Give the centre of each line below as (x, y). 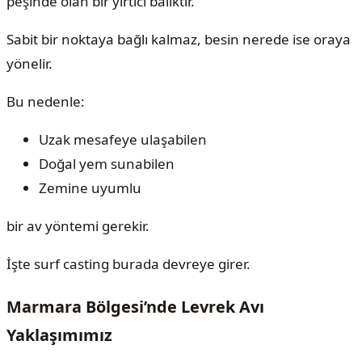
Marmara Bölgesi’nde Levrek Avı (135, 307)
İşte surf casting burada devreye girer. (128, 264)
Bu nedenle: (46, 102)
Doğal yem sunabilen (107, 164)
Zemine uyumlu (90, 188)
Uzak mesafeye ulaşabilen (123, 140)
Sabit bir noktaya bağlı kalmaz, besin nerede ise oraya (179, 40)
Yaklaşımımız (59, 335)
